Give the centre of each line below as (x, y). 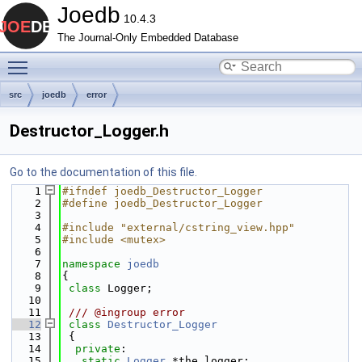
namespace (95, 264)
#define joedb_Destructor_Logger (162, 203)
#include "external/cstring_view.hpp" (179, 227)
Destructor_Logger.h (89, 131)
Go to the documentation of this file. (103, 172)
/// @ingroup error (124, 312)
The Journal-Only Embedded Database (148, 38)
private (98, 349)
